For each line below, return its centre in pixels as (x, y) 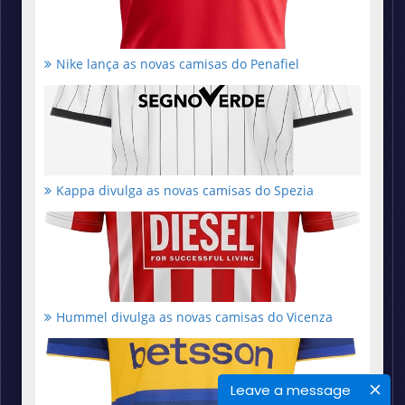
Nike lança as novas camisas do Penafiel (178, 63)
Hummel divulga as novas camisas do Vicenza (194, 316)
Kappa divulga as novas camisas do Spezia (185, 190)
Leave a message (291, 390)
